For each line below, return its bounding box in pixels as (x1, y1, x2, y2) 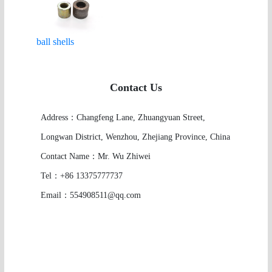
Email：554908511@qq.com (40, 191, 141, 200)
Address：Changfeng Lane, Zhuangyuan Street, (40, 113, 205, 123)
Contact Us (109, 81, 162, 94)
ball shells (36, 36, 75, 47)
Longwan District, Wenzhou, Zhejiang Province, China (40, 132, 230, 142)
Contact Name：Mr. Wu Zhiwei (40, 152, 151, 161)
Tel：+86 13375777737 (40, 171, 123, 181)
